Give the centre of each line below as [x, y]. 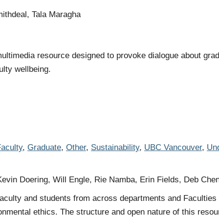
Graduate [44, 147]
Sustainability [115, 147]
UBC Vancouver [173, 147]
